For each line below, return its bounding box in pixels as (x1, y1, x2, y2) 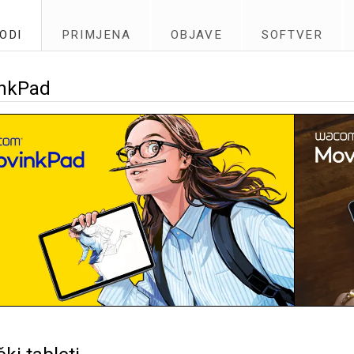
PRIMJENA (61, 28, 131, 42)
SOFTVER (262, 28, 323, 42)
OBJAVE (170, 28, 223, 42)
